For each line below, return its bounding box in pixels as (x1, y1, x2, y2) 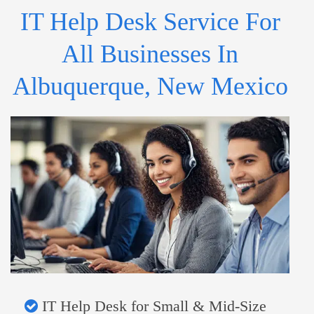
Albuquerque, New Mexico (12, 72, 288, 101)
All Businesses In (62, 40, 238, 69)
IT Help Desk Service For (20, 8, 280, 36)
